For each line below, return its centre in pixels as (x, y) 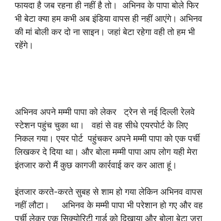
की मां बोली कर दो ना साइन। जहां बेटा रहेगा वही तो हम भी (105, 32)
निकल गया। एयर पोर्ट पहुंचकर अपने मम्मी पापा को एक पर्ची (107, 138)
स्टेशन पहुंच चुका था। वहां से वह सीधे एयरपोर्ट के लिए (101, 125)
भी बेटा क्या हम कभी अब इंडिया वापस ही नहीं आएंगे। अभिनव (109, 18)
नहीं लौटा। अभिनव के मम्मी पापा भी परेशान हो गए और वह (109, 205)
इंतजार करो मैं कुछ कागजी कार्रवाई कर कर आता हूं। (96, 165)
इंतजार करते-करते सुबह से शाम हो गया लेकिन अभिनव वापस (109, 192)
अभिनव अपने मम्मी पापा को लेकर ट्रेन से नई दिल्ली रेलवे (105, 112)
